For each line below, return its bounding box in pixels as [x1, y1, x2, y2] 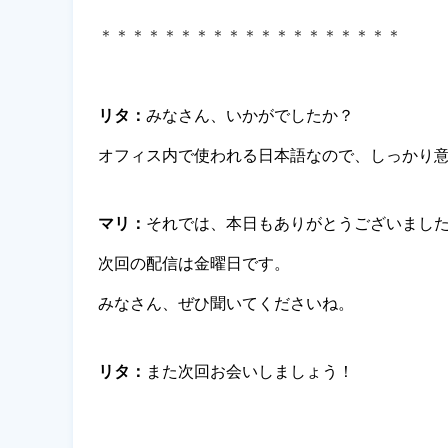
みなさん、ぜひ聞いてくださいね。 [98, 293, 354, 313]
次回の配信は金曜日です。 [98, 253, 290, 273]
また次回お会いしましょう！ [146, 361, 354, 381]
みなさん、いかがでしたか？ [146, 105, 358, 125]
